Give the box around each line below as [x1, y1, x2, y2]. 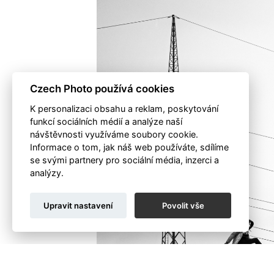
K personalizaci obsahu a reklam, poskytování [29, 103, 218, 114]
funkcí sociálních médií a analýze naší [29, 116, 182, 127]
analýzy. [29, 168, 64, 178]
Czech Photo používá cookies [29, 83, 174, 95]
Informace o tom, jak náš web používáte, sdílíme [29, 142, 229, 152]
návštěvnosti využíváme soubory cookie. [29, 129, 198, 139]
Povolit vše [161, 200, 204, 210]
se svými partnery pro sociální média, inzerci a [29, 155, 219, 165]
